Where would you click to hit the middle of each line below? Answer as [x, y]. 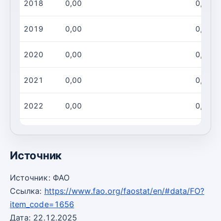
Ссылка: [27, 191]
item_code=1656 [42, 204]
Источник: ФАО [40, 178]
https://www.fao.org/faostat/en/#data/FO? [124, 191]
